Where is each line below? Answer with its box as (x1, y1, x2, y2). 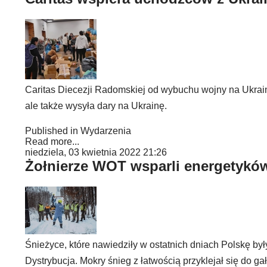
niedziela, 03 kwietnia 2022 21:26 (25, 147, 167, 157)
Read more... (25, 136, 79, 147)
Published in (25, 126, 78, 136)
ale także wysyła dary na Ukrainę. (25, 101, 167, 111)
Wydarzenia (80, 126, 131, 136)
